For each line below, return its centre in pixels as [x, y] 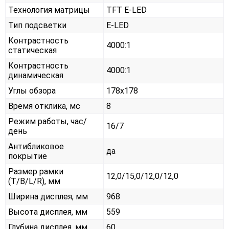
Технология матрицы [49, 10]
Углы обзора [32, 91]
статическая [32, 51]
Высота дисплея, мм [48, 212]
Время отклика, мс [44, 106]
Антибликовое [36, 147]
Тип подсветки [37, 26]
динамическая [36, 76]
